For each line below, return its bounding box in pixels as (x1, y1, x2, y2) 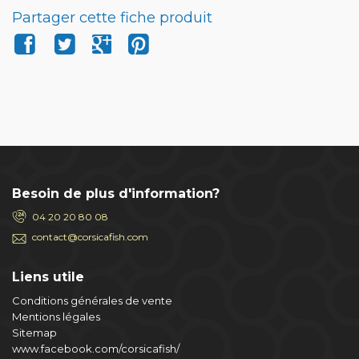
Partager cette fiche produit (12, 9, 212, 26)
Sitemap (12, 326, 57, 339)
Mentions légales (12, 310, 100, 323)
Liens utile (12, 269, 84, 284)
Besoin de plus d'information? (12, 186, 220, 201)
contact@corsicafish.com (32, 231, 148, 243)
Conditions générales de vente (12, 294, 172, 307)
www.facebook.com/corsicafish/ (12, 342, 179, 355)
